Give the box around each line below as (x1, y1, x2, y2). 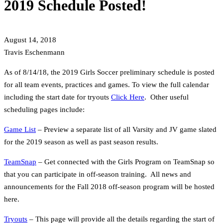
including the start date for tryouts (4, 93, 111, 102)
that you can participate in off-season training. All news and (4, 170, 191, 179)
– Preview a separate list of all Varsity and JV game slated (36, 125, 217, 134)
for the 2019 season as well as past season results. (4, 138, 158, 146)
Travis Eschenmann (4, 48, 65, 57)
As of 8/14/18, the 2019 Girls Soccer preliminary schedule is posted (4, 68, 215, 77)
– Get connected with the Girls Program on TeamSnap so (36, 158, 215, 166)
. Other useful (144, 93, 189, 102)
